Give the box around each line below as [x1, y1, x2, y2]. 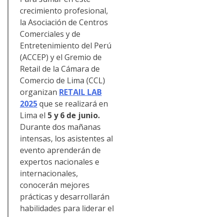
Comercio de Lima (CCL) [20, 75, 105, 86]
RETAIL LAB [59, 87, 102, 98]
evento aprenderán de [20, 145, 101, 156]
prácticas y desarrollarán [20, 191, 109, 202]
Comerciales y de [20, 29, 80, 40]
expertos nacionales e [20, 156, 99, 168]
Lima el [20, 110, 47, 121]
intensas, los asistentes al [20, 133, 113, 144]
